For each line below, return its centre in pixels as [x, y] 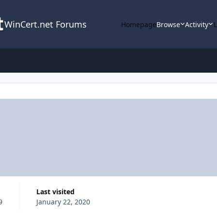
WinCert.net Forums [45, 24]
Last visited [57, 191]
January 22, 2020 [63, 201]
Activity [197, 24]
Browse [168, 24]
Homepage [139, 24]
